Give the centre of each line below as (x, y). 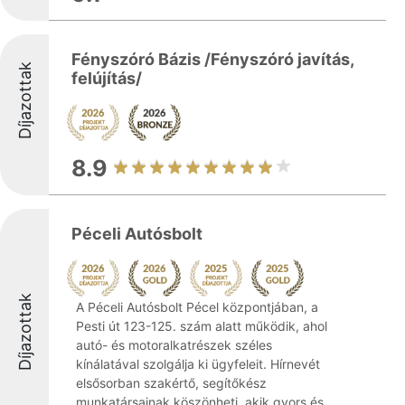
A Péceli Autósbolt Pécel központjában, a (197, 307)
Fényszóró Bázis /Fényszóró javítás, (212, 59)
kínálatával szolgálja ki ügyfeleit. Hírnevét (198, 364)
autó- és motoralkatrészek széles (174, 345)
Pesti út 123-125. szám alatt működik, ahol (202, 326)
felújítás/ (107, 78)
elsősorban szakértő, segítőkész (171, 383)
